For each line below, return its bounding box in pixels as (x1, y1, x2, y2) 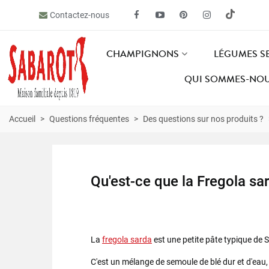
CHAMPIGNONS (106, 46, 179, 61)
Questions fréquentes (49, 114, 129, 124)
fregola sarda (102, 235, 152, 244)
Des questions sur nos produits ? (143, 114, 264, 124)
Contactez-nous (50, 10, 109, 20)
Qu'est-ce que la (91, 173, 197, 190)
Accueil (9, 114, 35, 124)
